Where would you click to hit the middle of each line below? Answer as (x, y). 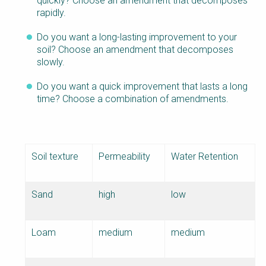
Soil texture (55, 157)
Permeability (124, 157)
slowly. (51, 62)
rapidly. (51, 13)
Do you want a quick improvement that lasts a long (142, 87)
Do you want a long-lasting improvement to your (137, 37)
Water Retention (205, 157)
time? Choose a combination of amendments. (133, 99)
